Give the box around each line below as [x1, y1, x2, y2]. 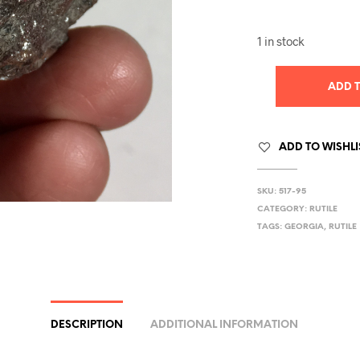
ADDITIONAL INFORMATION [149, 320, 298, 330]
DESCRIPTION [50, 320, 123, 330]
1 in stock [257, 34, 305, 48]
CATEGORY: [257, 205, 310, 214]
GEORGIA [284, 223, 325, 231]
